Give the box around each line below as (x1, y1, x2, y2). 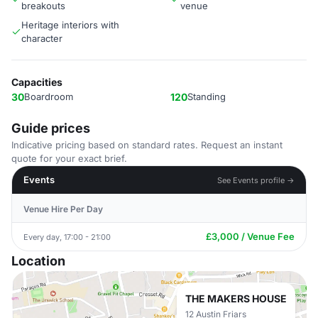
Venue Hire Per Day (23, 204, 103, 214)
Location (11, 253, 65, 268)
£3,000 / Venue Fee (206, 231, 295, 242)
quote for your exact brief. (11, 153, 127, 164)
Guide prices (11, 121, 90, 136)
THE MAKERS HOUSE (185, 292, 287, 305)
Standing (187, 91, 226, 102)
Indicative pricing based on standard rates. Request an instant (11, 139, 283, 150)
